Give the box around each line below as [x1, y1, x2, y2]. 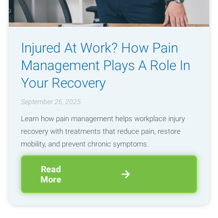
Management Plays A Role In [20, 57, 190, 73]
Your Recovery [20, 74, 106, 91]
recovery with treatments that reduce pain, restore [20, 127, 181, 136]
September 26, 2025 [20, 98, 81, 106]
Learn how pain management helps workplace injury [20, 114, 185, 123]
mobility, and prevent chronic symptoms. [20, 139, 149, 148]
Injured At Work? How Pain [20, 39, 178, 56]
